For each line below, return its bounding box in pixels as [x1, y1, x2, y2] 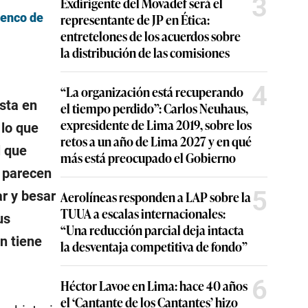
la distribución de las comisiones [60, 43, 230, 61]
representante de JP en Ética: [60, 10, 210, 28]
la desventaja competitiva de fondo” [60, 237, 247, 255]
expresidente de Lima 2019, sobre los [60, 115, 252, 133]
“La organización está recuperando [60, 82, 243, 100]
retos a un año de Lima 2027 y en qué [60, 132, 252, 150]
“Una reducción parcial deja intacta [60, 221, 244, 239]
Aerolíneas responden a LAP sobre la [60, 188, 251, 206]
